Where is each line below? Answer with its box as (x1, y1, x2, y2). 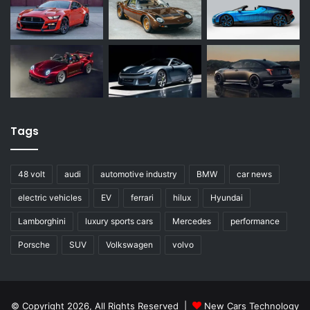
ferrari (131, 192, 154, 203)
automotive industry (100, 168, 177, 179)
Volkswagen (106, 239, 153, 250)
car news (237, 168, 272, 179)
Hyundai (210, 192, 243, 203)
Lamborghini (18, 215, 66, 226)
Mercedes (172, 215, 211, 226)
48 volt (18, 168, 45, 179)
